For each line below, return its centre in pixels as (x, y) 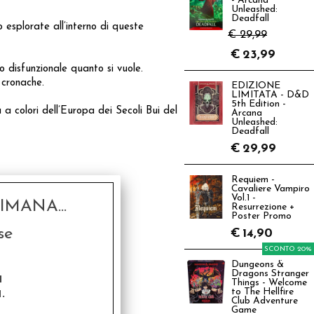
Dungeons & (258, 265)
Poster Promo (261, 216)
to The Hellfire (262, 292)
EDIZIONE (256, 86)
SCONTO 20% (288, 249)
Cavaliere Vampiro (271, 189)
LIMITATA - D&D (270, 95)
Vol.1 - (244, 198)
